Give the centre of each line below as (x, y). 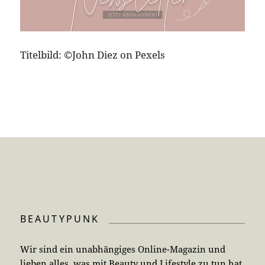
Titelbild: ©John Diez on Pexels (92, 54)
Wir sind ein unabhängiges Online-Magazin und (122, 249)
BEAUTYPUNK (60, 219)
